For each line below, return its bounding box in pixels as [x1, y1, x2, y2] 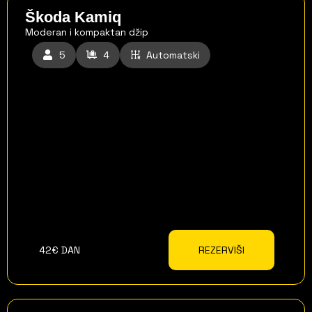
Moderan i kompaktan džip [25, 25, 148, 38]
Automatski [146, 48, 201, 61]
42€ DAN [39, 243, 80, 256]
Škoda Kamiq [25, 8, 121, 26]
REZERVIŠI [198, 243, 244, 256]
